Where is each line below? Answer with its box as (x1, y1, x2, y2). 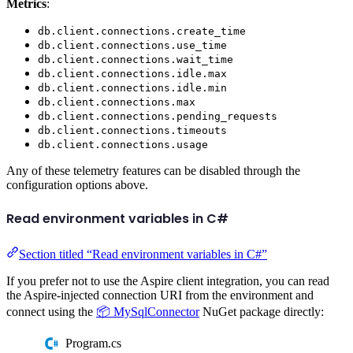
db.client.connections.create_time (38, 25, 246, 38)
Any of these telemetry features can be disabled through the (6, 164, 300, 178)
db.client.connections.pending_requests (38, 110, 277, 123)
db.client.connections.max (38, 96, 195, 109)
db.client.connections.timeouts (38, 124, 227, 137)
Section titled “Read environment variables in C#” (19, 247, 267, 261)
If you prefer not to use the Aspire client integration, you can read (6, 273, 329, 288)
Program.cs (65, 336, 122, 351)
